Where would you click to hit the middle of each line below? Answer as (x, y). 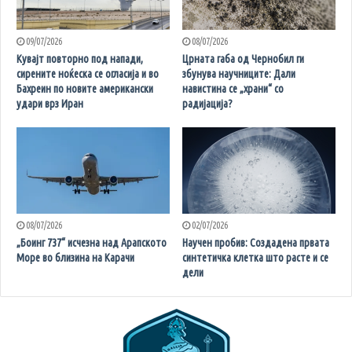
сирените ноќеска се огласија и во (88, 74)
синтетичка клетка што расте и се (255, 258)
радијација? (207, 104)
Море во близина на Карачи (75, 258)
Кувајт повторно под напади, (80, 59)
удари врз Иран (50, 104)
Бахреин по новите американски (85, 89)
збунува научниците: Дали (239, 74)
